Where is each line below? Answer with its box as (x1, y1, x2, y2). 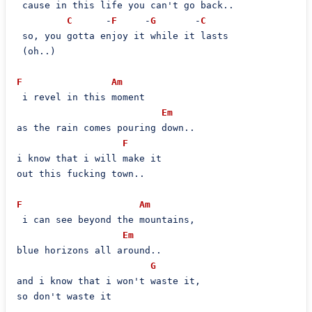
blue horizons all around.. (16, 245, 162, 256)
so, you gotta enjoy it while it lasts (16, 31, 228, 41)
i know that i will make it (16, 153, 162, 164)
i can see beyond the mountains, (16, 214, 195, 225)
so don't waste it (16, 291, 111, 302)
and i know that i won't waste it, (16, 276, 201, 286)
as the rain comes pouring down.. (16, 123, 195, 133)
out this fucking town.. (16, 169, 145, 179)
